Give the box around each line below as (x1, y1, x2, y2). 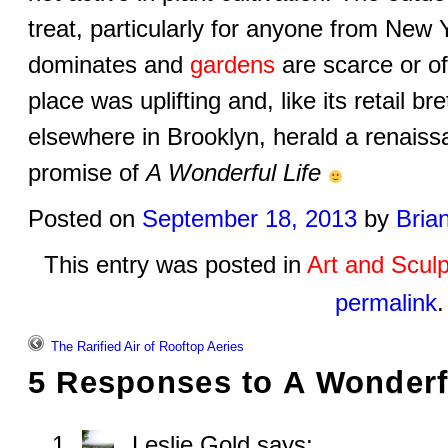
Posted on (27, 205, 135, 233)
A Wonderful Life (145, 159, 321, 187)
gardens (189, 51, 275, 79)
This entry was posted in (44, 251, 308, 279)
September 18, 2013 (141, 205, 357, 233)
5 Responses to (27, 365, 283, 401)
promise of (27, 159, 146, 187)
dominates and (27, 51, 190, 79)
